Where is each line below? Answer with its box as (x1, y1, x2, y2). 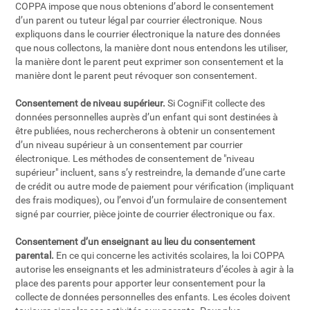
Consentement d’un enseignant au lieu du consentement (15, 236, 256, 247)
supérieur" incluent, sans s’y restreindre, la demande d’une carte (15, 167, 286, 178)
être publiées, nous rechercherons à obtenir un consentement (15, 125, 276, 136)
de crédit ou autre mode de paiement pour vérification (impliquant (15, 181, 295, 192)
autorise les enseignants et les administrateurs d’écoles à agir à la (15, 264, 295, 275)
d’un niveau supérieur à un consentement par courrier (15, 139, 244, 150)
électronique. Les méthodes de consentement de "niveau (15, 153, 255, 164)
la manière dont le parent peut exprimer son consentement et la (15, 56, 284, 67)
